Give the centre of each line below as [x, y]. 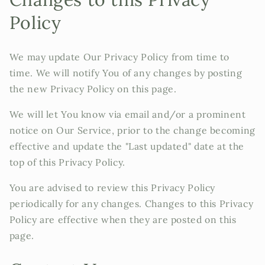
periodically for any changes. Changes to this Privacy [131, 203]
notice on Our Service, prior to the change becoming [132, 130]
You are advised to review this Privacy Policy [112, 187]
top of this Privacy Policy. [67, 162]
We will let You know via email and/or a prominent [127, 114]
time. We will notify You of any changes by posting [126, 73]
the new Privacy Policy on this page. [93, 89]
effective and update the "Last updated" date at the [127, 146]
